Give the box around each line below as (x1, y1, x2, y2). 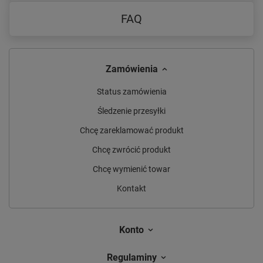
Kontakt (117, 183, 146, 193)
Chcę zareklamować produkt (79, 125, 184, 135)
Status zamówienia (96, 86, 167, 96)
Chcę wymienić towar (93, 164, 170, 174)
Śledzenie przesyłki (97, 106, 166, 116)
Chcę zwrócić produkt (92, 144, 171, 154)
